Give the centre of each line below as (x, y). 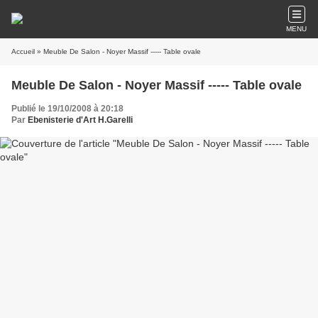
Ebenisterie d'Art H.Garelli (80, 120)
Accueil (23, 51)
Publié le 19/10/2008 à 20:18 (67, 109)
